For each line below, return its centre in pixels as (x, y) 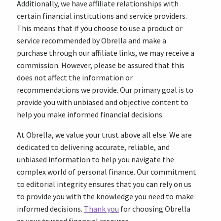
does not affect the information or (74, 77)
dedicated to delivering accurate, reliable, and (93, 147)
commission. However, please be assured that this (100, 65)
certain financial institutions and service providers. (102, 16)
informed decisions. (50, 209)
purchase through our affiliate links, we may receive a (105, 53)
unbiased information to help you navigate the (95, 159)
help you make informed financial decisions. (90, 114)
